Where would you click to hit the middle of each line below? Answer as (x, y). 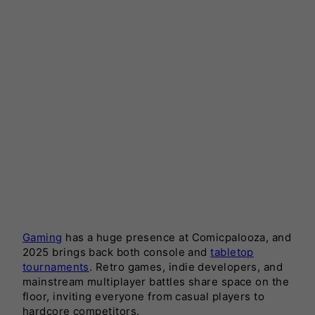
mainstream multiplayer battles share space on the (156, 281)
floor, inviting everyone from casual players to (144, 296)
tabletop (232, 252)
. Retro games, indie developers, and (186, 266)
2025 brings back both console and (117, 252)
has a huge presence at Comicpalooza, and (177, 237)
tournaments (56, 266)
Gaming (43, 237)
